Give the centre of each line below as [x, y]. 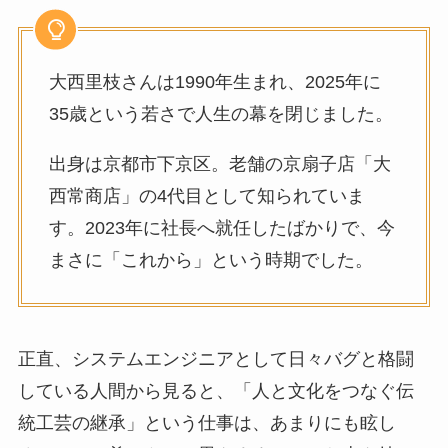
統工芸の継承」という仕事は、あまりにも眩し [206, 423]
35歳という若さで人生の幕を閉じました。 [220, 114]
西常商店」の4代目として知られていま [206, 196]
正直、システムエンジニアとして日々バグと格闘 [215, 359]
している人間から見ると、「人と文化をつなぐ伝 [215, 391]
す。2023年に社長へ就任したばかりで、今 [221, 228]
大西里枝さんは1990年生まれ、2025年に [214, 82]
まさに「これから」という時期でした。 [210, 260]
